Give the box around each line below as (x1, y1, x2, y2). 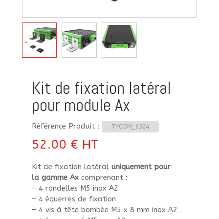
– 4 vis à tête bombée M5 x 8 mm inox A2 (31, 205, 177, 214)
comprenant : (78, 173, 128, 182)
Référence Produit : (31, 121, 102, 131)
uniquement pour (111, 162, 171, 171)
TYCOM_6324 (111, 123, 149, 130)
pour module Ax (31, 94, 130, 116)
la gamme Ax (31, 173, 79, 182)
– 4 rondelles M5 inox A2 (31, 183, 118, 193)
